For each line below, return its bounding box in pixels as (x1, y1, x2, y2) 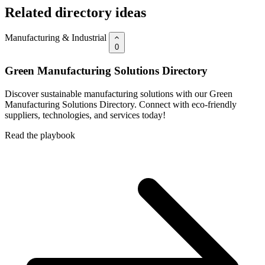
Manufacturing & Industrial (5, 33, 106, 43)
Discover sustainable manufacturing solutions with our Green (5, 88, 232, 99)
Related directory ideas (5, 4, 146, 20)
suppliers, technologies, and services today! (5, 109, 166, 120)
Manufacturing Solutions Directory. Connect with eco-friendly (5, 99, 237, 109)
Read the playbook (5, 130, 75, 140)
